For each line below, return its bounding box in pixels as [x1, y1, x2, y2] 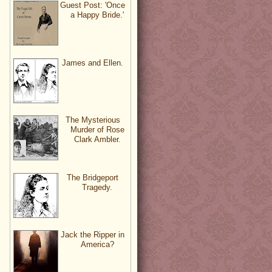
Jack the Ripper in [61, 229, 124, 239]
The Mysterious [65, 115, 120, 125]
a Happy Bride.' [70, 10, 124, 20]
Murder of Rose [70, 125, 124, 135]
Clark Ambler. [73, 135, 121, 144]
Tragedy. [82, 182, 112, 192]
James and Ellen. [62, 58, 123, 67]
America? [80, 239, 114, 249]
